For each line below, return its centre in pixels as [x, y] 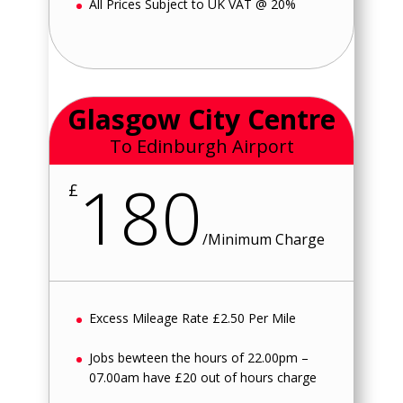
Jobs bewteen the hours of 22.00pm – [198, 358]
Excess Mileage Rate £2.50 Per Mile [192, 318]
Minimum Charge [266, 239]
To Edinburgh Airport [201, 146]
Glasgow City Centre [201, 119]
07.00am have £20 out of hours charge [202, 378]
